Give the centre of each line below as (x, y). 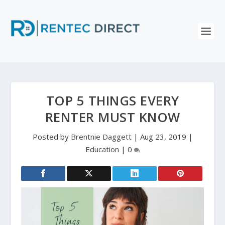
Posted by (51, 137)
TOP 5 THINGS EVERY (113, 101)
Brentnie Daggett (101, 137)
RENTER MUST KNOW (113, 117)
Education (102, 149)
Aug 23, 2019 (163, 137)
